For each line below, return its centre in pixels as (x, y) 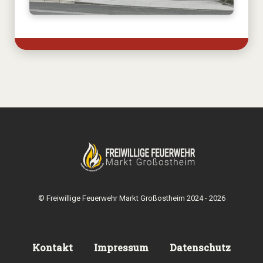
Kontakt (53, 248)
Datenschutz (200, 248)
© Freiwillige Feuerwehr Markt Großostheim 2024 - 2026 (131, 198)
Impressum (121, 248)
